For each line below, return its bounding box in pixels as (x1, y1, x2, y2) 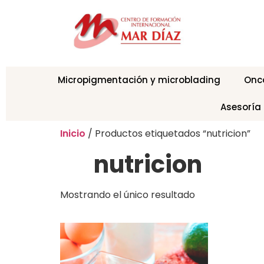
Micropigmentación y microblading (58, 74, 220, 87)
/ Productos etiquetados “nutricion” (85, 127, 250, 141)
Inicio (60, 127, 85, 141)
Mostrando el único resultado (60, 188, 195, 202)
